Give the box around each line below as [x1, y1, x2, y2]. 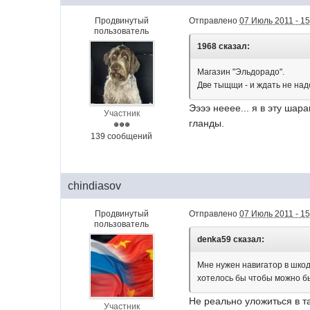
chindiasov [68, 180, 122, 192]
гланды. [189, 118, 225, 129]
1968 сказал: [197, 42, 250, 51]
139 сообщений [91, 131, 153, 141]
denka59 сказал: [197, 235, 265, 244]
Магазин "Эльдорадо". [197, 67, 285, 77]
